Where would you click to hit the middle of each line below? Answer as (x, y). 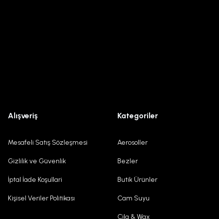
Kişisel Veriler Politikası (41, 198)
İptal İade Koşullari (35, 180)
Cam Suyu (133, 198)
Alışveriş (23, 116)
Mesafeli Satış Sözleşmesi (48, 142)
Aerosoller (132, 142)
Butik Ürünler (137, 180)
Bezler (128, 161)
